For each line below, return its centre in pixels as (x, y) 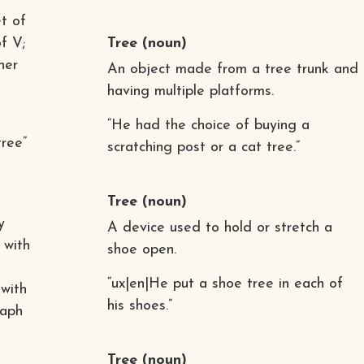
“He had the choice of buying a (208, 125)
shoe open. (141, 249)
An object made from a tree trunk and (232, 69)
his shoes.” (139, 305)
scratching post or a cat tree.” (203, 147)
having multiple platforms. (190, 91)
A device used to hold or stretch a (219, 227)
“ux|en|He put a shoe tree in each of (225, 284)
